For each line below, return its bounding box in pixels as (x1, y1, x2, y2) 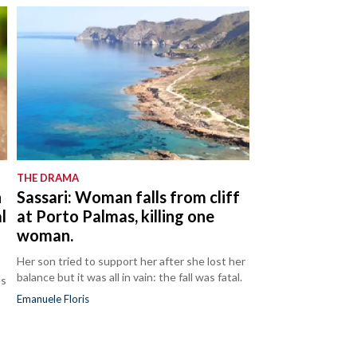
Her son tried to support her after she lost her (17, 254, 246, 269)
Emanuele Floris (17, 292, 90, 306)
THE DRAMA (17, 171, 80, 185)
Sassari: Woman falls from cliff (17, 187, 241, 207)
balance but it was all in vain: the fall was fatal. (17, 270, 243, 284)
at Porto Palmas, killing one (17, 206, 215, 226)
